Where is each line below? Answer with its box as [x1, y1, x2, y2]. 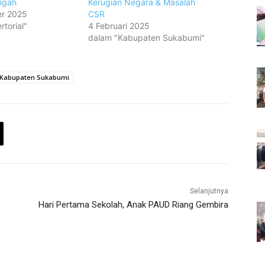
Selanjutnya [189, 187, 228, 196]
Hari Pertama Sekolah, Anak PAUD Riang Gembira [38, 199, 228, 211]
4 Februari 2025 [88, 21, 150, 31]
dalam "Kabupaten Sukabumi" [88, 33, 205, 43]
